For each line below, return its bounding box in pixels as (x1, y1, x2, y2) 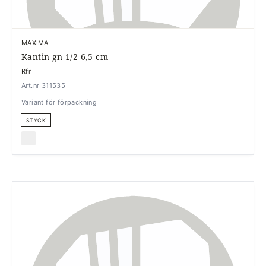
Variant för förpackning (21, 98, 97, 106)
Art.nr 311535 (21, 81, 66, 90)
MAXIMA (21, 39, 49, 47)
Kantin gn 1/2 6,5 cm (21, 51, 108, 62)
